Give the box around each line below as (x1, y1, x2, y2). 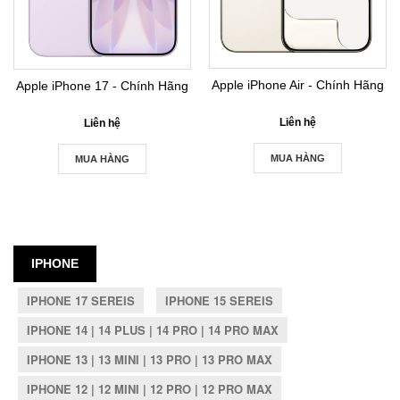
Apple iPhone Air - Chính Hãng (212, 78, 384, 93)
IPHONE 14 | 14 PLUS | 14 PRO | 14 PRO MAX (27, 321, 279, 338)
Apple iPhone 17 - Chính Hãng (16, 79, 188, 93)
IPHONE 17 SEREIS (27, 292, 135, 309)
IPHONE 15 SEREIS (165, 292, 273, 309)
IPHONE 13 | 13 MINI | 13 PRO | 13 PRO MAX (27, 351, 272, 368)
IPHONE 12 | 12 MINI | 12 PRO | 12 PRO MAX (27, 380, 272, 397)
